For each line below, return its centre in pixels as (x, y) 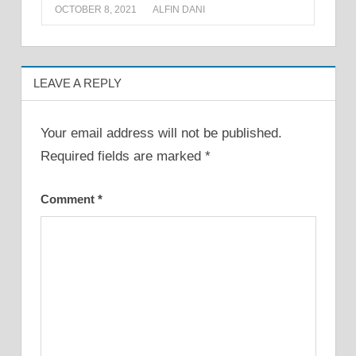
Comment (69, 199)
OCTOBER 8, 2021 (96, 10)
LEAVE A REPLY (77, 83)
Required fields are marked (122, 156)
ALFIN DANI (179, 10)
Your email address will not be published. (161, 133)
